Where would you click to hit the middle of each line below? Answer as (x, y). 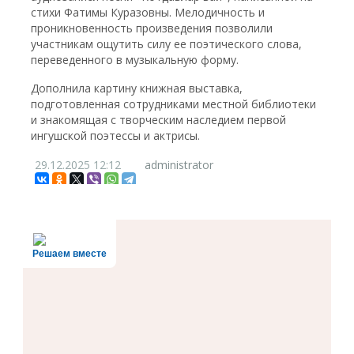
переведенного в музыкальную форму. (135, 60)
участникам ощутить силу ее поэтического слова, (167, 44)
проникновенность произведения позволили (152, 28)
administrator (179, 165)
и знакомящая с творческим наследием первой (159, 120)
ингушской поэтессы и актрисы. (116, 136)
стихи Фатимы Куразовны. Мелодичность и (148, 12)
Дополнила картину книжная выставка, (137, 88)
